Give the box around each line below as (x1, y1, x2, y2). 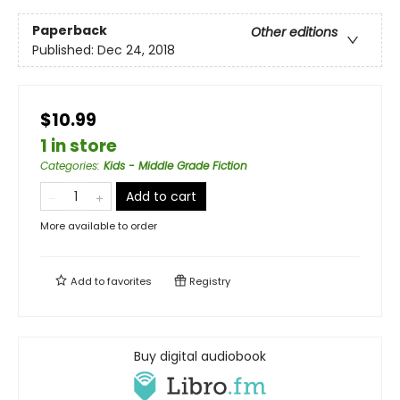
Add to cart (126, 187, 196, 206)
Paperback (32, 21, 107, 39)
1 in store (40, 134, 117, 159)
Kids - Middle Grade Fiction (104, 158, 247, 174)
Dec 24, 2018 (97, 40, 175, 59)
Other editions (251, 22, 337, 41)
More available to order (40, 219, 157, 234)
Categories (40, 158, 97, 174)
